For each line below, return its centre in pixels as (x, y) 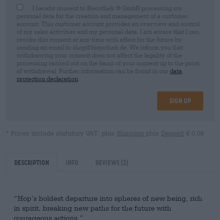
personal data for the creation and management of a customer (102, 15)
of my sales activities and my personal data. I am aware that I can (108, 31)
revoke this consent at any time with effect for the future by (99, 39)
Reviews (108, 162)
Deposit (173, 133)
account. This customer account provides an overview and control (108, 23)
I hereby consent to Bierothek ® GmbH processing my (107, 8)
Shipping (131, 133)
